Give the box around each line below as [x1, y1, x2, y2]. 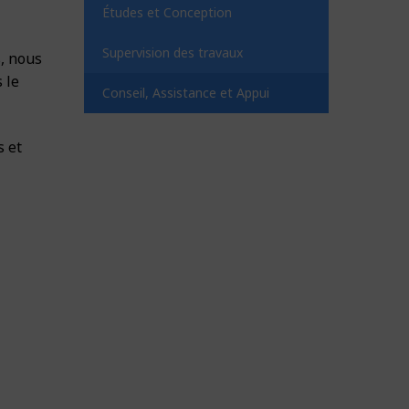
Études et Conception [102, 3, 233, 21]
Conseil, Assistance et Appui [102, 83, 270, 101]
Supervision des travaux [102, 43, 244, 61]
